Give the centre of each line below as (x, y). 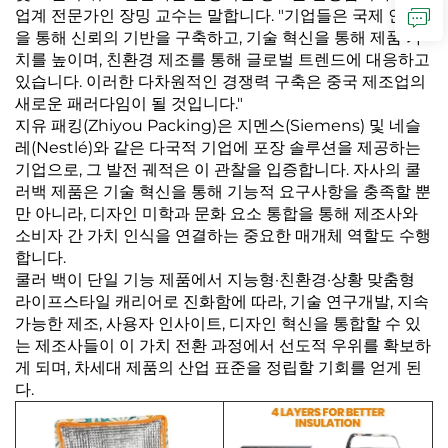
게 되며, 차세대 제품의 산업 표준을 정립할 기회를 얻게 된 (218, 368)
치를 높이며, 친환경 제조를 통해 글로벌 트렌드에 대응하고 (222, 60)
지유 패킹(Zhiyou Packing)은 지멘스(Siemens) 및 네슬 (218, 126)
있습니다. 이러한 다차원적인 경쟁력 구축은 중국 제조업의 (220, 82)
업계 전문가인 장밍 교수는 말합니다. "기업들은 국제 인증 (217, 16)
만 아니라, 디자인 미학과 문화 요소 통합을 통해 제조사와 (216, 214)
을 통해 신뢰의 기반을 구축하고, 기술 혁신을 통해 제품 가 (218, 38)
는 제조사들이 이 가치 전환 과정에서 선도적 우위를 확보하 (223, 346)
